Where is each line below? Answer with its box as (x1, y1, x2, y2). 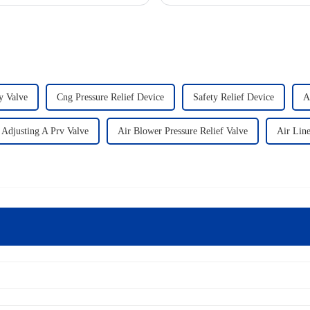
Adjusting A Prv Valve (1, 126, 89, 137)
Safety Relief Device (193, 92, 274, 103)
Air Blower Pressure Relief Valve (118, 126, 248, 137)
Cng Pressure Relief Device (57, 92, 164, 103)
